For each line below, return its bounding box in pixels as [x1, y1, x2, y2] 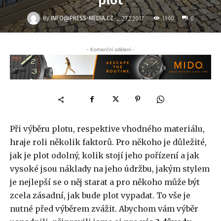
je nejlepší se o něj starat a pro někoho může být [10, 177, 200, 187]
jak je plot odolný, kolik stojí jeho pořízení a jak [10, 150, 199, 161]
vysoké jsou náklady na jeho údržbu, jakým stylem [10, 164, 210, 174]
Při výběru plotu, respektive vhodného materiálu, [10, 124, 205, 134]
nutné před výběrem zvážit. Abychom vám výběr [10, 204, 198, 214]
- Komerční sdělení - [86, 46, 135, 52]
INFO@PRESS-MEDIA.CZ [51, 14, 113, 22]
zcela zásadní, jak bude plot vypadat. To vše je [10, 190, 190, 201]
